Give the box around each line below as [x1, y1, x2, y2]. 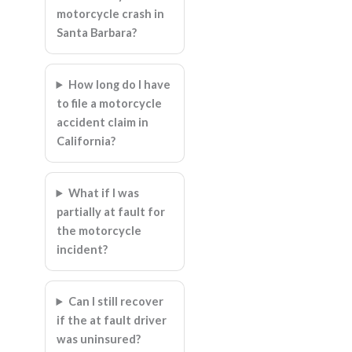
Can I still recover [68, 295, 164, 308]
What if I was [68, 186, 140, 200]
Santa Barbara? [56, 26, 137, 39]
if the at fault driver [56, 313, 167, 327]
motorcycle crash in [56, 7, 164, 20]
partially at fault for [56, 205, 165, 218]
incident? [56, 243, 108, 256]
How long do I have [68, 78, 171, 91]
